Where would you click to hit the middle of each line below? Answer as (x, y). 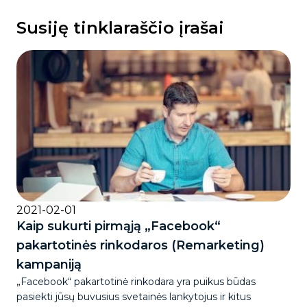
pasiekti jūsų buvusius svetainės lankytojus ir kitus (134, 297)
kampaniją (49, 265)
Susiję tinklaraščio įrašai (120, 27)
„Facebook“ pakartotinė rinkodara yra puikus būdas (136, 282)
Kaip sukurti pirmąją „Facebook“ (119, 226)
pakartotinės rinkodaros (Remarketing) (140, 246)
